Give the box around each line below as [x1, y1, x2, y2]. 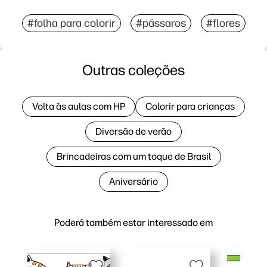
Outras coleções [82, 61, 185, 79]
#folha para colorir [27, 16, 116, 30]
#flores [206, 16, 240, 30]
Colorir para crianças [145, 100, 235, 112]
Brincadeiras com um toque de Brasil [56, 150, 211, 162]
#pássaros [135, 16, 186, 30]
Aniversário [109, 175, 158, 187]
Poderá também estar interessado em [54, 216, 213, 228]
